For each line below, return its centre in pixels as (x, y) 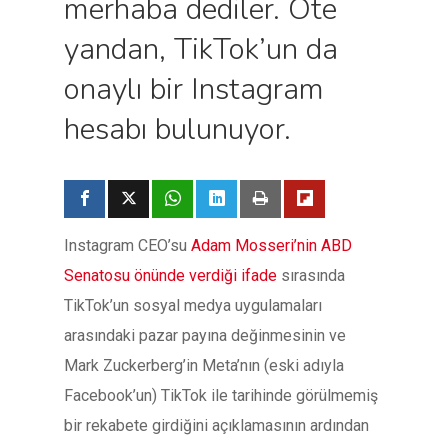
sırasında (311, 275)
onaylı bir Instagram (194, 89)
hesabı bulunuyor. (177, 129)
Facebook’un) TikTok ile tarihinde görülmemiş (221, 395)
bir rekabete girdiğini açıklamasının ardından (216, 425)
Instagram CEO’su (127, 245)
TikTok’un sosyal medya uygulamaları (193, 305)
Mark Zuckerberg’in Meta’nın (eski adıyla (204, 365)
